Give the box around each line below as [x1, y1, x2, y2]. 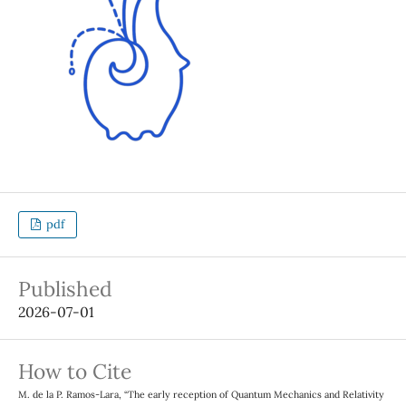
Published [17, 275, 112, 303]
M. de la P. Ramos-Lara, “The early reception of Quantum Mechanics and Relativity [17, 388, 384, 401]
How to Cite [17, 358, 131, 385]
